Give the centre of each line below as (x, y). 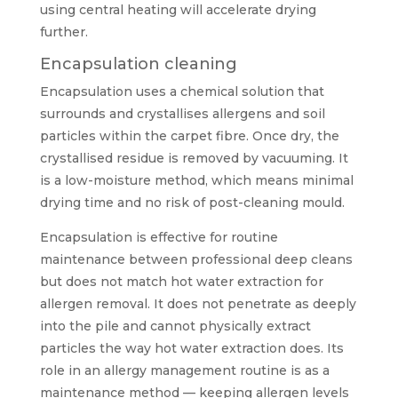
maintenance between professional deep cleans (196, 259)
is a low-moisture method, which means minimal (196, 180)
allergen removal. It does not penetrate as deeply (198, 303)
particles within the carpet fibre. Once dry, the (189, 135)
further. (64, 32)
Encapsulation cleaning (138, 64)
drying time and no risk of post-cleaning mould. (192, 202)
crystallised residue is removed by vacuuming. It (194, 158)
